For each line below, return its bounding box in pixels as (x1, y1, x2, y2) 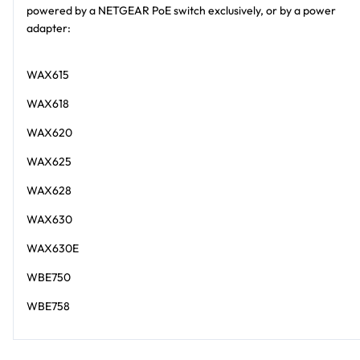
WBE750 (27, 269, 71, 284)
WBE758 (27, 298, 70, 313)
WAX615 (27, 67, 69, 82)
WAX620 (27, 125, 72, 140)
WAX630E (27, 240, 79, 256)
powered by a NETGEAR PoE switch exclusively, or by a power (27, 2, 336, 18)
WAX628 (27, 182, 72, 198)
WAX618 (27, 96, 69, 111)
